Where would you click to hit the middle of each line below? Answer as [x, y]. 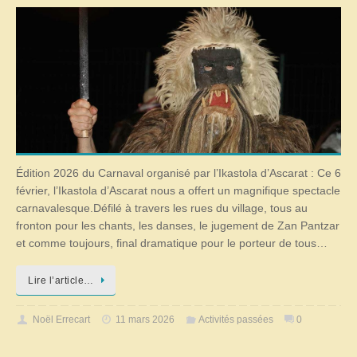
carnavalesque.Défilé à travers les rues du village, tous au [162, 208]
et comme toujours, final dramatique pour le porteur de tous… [172, 243]
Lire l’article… [61, 281]
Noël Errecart [61, 320]
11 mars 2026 [145, 320]
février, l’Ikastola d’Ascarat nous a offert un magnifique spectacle [178, 190]
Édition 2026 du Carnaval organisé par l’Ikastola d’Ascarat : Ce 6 [178, 173]
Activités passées [235, 320]
